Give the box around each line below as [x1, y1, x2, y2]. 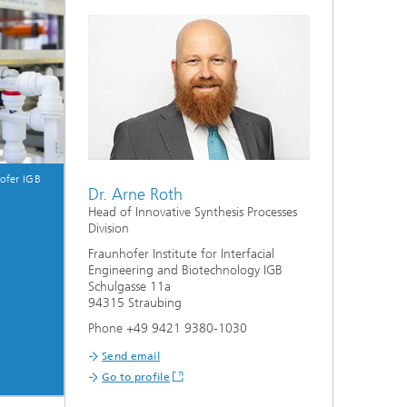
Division [88, 221, 129, 237]
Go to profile [102, 371, 170, 384]
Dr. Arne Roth [88, 184, 183, 205]
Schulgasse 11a [88, 279, 171, 295]
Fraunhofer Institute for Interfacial [88, 246, 274, 263]
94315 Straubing [88, 295, 182, 312]
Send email [102, 350, 160, 363]
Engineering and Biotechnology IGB [88, 263, 283, 279]
